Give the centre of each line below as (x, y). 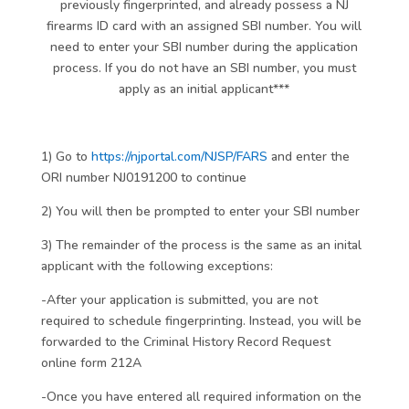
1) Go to (66, 157)
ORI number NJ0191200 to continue (143, 178)
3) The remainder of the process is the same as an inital (201, 245)
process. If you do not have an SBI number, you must (204, 68)
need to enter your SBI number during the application (204, 47)
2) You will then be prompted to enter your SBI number (200, 211)
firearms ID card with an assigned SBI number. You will (204, 26)
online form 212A (91, 363)
